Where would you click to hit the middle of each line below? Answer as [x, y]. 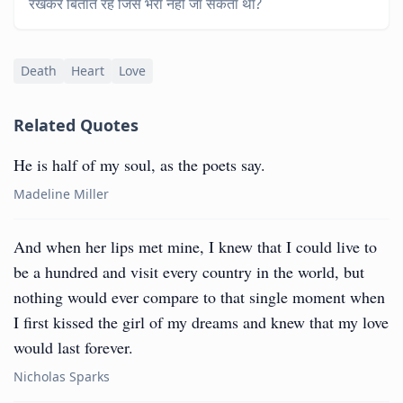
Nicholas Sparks [62, 376]
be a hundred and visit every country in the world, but [189, 272]
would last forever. [73, 347]
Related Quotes [76, 125]
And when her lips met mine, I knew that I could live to [195, 246]
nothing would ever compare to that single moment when [199, 297]
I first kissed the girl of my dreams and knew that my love [201, 322]
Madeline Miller [61, 194]
